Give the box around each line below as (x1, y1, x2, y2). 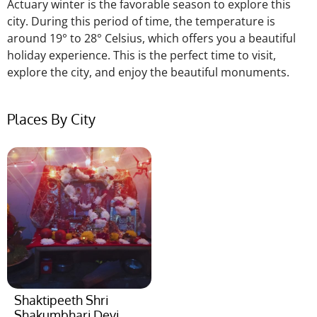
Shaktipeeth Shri (14, 292, 108, 309)
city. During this (7, 13, 93, 29)
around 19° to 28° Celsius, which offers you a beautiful (7, 30, 296, 46)
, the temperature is (169, 13, 275, 29)
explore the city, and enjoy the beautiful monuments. (7, 64, 292, 80)
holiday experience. (7, 47, 113, 63)
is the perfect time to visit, (135, 47, 276, 63)
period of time (93, 13, 169, 29)
